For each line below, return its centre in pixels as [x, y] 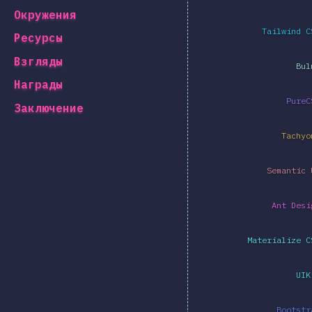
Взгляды [38, 61]
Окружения [45, 14]
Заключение [49, 108]
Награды [38, 85]
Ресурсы [38, 38]
